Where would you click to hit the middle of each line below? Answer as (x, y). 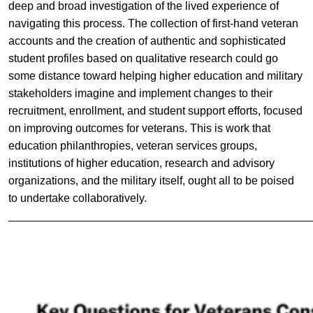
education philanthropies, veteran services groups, (132, 145)
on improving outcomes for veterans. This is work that (139, 128)
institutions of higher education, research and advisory (141, 163)
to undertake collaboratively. (77, 198)
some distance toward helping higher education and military (155, 75)
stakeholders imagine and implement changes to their (140, 93)
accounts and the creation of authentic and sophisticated (147, 41)
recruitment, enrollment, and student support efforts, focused (155, 110)
